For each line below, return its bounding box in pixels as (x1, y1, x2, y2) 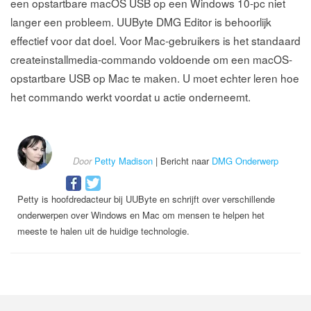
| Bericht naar (153, 153, 212, 167)
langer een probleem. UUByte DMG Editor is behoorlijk (10, 13, 271, 29)
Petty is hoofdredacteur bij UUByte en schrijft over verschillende (17, 192, 275, 205)
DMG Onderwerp (212, 153, 278, 167)
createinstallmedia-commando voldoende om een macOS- (10, 51, 292, 67)
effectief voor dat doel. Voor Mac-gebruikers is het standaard (10, 32, 301, 48)
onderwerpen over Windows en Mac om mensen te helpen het (17, 208, 264, 221)
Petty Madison (94, 153, 153, 167)
